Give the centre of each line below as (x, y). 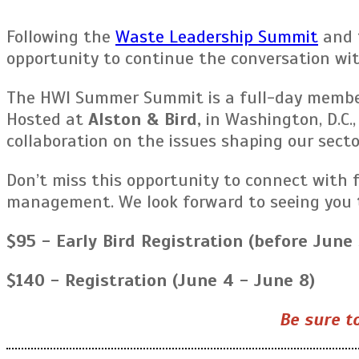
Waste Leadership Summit (217, 36)
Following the (61, 36)
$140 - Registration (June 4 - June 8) (161, 280)
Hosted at (47, 119)
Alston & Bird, (145, 119)
